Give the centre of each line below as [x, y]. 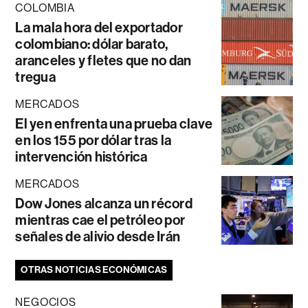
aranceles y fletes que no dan [103, 61]
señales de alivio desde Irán [98, 237]
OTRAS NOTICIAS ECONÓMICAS [94, 270]
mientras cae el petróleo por [100, 220]
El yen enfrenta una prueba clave [114, 124]
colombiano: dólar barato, [92, 44]
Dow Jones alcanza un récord [104, 204]
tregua [35, 77]
